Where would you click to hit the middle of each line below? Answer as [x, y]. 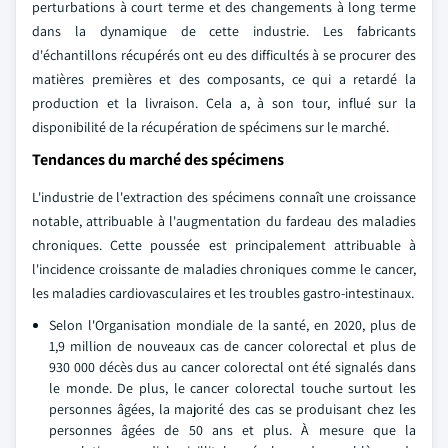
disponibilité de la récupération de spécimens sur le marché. [210, 127]
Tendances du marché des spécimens [158, 159]
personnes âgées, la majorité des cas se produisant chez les [232, 409]
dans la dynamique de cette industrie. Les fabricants [224, 31]
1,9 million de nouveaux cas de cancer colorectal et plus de [232, 346]
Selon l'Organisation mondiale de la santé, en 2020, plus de [232, 325]
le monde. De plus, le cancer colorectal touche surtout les [232, 388]
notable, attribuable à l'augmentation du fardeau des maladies [224, 221]
